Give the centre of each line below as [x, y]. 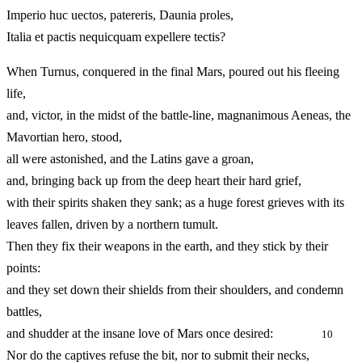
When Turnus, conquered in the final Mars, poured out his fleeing [173, 72]
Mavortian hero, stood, [64, 137]
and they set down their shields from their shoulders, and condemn [175, 290]
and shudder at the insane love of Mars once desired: [164, 334]
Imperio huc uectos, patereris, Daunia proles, [120, 15]
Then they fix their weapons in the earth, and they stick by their [167, 246]
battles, [24, 312]
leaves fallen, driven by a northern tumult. [112, 225]
